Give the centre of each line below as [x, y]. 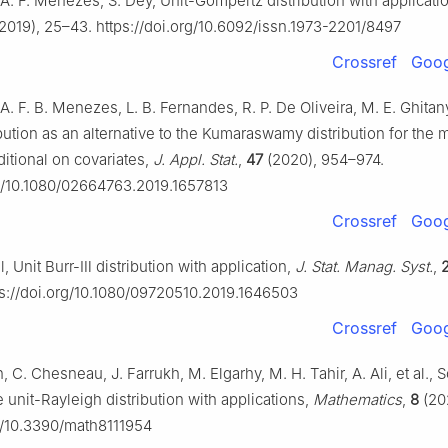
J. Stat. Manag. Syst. [364, 267]
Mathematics [357, 400]
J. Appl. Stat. [195, 160]
